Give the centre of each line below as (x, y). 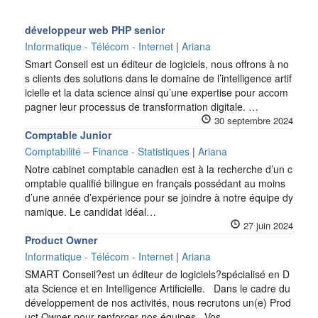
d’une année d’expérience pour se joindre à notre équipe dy (159, 197)
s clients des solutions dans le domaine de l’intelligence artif (158, 78)
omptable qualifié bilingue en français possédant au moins (155, 183)
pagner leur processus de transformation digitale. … (142, 106)
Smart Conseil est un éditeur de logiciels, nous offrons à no (157, 64)
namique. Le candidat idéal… (91, 212)
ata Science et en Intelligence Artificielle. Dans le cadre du (158, 288)
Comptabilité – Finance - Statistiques (107, 151)
